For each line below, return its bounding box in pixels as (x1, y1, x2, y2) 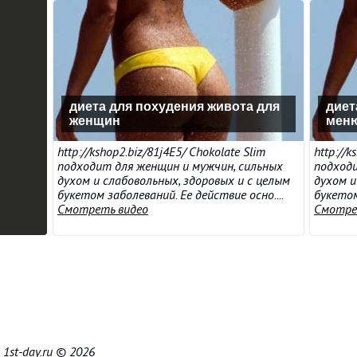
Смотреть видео (57, 202, 148, 217)
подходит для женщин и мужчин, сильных (57, 159, 283, 174)
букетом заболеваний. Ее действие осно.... (57, 188, 283, 202)
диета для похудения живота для (69, 100, 280, 113)
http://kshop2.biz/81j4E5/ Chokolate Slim (57, 145, 265, 159)
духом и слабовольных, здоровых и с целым (57, 174, 290, 188)
